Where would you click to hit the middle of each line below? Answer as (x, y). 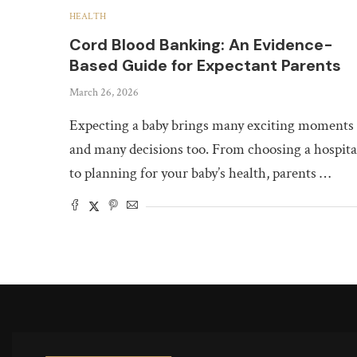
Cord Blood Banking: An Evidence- (201, 44)
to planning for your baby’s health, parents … (200, 173)
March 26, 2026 (104, 92)
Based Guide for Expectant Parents (205, 65)
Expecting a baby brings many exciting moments (212, 125)
